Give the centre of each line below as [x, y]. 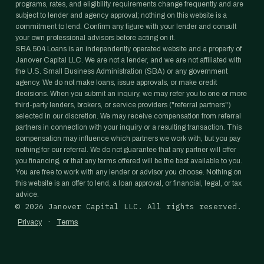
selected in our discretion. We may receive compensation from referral [128, 116]
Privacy [30, 222]
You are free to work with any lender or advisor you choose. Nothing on [128, 172]
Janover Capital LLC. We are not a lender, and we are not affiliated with [128, 60]
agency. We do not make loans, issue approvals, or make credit [116, 82]
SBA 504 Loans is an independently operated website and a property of [128, 49]
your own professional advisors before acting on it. [95, 38]
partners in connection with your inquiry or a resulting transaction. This [128, 127]
